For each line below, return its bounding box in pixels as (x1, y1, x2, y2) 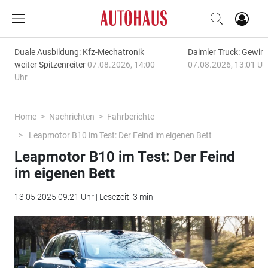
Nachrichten (48, 112, 95, 121)
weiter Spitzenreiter (14, 60, 87, 69)
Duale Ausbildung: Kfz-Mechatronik (14, 47, 144, 57)
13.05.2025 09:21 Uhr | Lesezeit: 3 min (14, 192, 153, 202)
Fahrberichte (106, 112, 154, 121)
